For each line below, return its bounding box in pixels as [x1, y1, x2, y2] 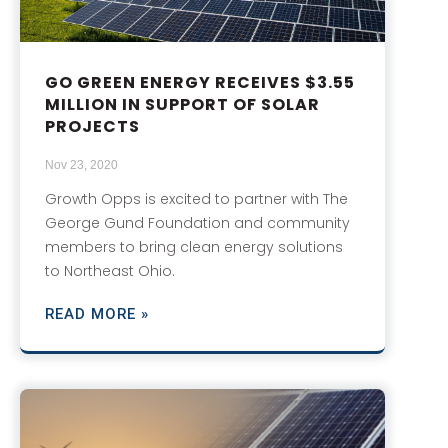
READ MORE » [45, 304, 149, 323]
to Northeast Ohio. [45, 260, 175, 281]
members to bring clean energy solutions [45, 236, 343, 257]
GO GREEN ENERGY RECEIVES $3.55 [45, 70, 355, 94]
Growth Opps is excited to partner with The [45, 188, 348, 209]
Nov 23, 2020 [45, 157, 118, 172]
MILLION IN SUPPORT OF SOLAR [45, 92, 320, 116]
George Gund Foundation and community [45, 212, 350, 233]
